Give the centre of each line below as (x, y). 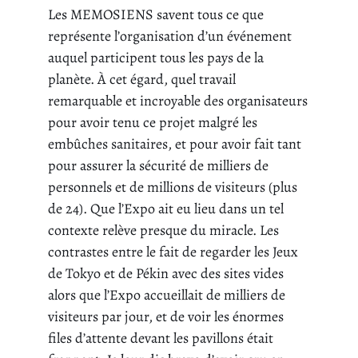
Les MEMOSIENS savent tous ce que (156, 15)
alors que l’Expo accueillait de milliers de (167, 295)
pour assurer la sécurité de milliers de (158, 166)
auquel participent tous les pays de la (156, 58)
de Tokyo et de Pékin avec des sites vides (166, 274)
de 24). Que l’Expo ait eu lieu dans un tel (166, 209)
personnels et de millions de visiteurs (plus (173, 187)
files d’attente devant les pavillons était (161, 338)
